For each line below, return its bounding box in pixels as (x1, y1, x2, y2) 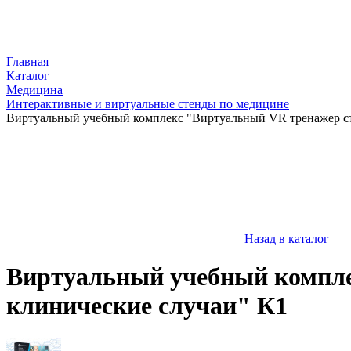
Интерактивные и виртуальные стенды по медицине (6, 97, 289, 110)
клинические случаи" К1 (6, 291, 288, 320)
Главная (6, 55, 49, 68)
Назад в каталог (244, 232, 329, 245)
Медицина (6, 83, 63, 96)
